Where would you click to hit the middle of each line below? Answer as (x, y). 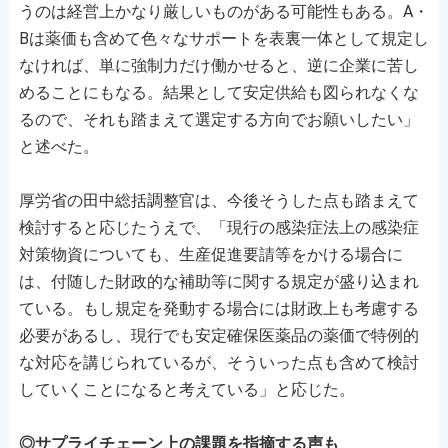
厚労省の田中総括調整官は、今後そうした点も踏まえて (218, 200)
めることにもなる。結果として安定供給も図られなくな (218, 92)
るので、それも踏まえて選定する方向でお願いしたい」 (218, 119)
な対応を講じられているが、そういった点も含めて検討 (218, 362)
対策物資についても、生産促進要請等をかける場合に (210, 254)
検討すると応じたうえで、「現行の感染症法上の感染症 (218, 227)
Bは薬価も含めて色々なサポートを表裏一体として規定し (223, 38)
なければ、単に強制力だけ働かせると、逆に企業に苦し (218, 65)
